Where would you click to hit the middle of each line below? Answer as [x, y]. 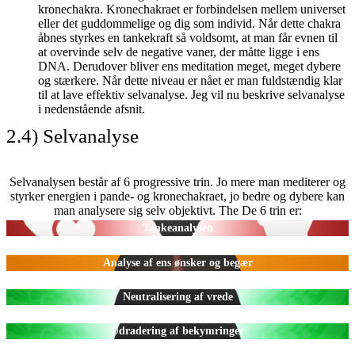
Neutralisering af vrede [177, 296]
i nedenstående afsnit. [92, 109]
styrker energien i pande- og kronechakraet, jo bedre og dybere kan [177, 196]
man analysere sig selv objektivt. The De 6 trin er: [177, 210]
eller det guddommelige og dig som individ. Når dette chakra [189, 23]
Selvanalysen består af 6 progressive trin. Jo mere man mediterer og [177, 181]
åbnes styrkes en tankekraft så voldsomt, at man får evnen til [188, 37]
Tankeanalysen [177, 228]
